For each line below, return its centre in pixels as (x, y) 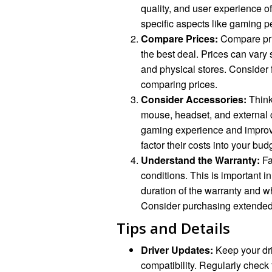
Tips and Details (173, 228)
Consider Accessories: (194, 100)
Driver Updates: (177, 250)
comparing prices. (179, 84)
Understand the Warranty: (200, 160)
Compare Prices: (179, 39)
